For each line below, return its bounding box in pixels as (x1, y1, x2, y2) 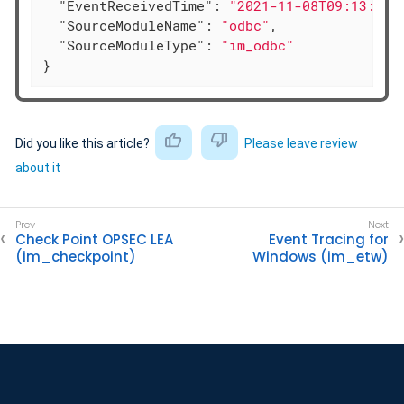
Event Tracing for (269, 229, 389, 249)
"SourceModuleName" (59, 16, 206, 35)
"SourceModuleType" (59, 36, 206, 55)
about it (15, 160, 60, 175)
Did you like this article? (15, 135, 152, 151)
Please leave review (243, 135, 358, 151)
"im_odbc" (221, 36, 295, 55)
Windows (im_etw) (252, 246, 389, 266)
